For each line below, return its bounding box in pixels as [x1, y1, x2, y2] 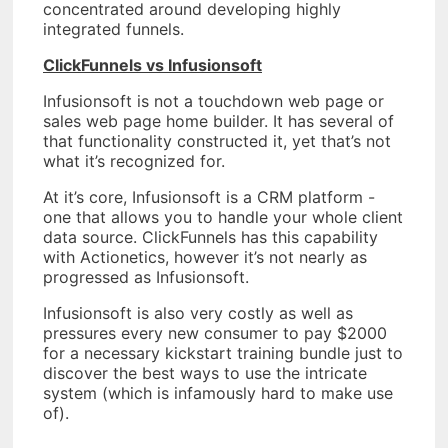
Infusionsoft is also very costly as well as [43, 303, 353, 324]
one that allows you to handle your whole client [43, 207, 403, 228]
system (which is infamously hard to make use [43, 383, 393, 404]
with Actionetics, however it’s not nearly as [43, 247, 367, 268]
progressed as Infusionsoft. [43, 267, 249, 288]
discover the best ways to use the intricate [43, 363, 367, 384]
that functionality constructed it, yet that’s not [43, 131, 391, 152]
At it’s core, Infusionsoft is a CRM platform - [43, 187, 375, 208]
